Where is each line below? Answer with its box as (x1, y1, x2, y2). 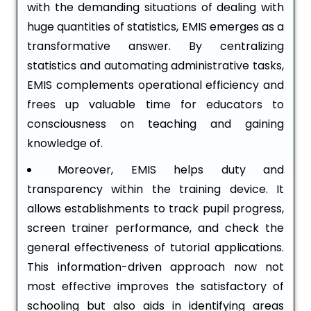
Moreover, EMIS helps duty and (58, 162, 285, 178)
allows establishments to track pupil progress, (27, 201, 284, 217)
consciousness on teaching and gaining (27, 116, 284, 133)
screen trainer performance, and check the (27, 220, 284, 237)
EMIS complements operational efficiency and (27, 77, 284, 94)
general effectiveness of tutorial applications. (27, 239, 284, 256)
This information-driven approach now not (27, 259, 284, 276)
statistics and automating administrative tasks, (27, 58, 284, 74)
